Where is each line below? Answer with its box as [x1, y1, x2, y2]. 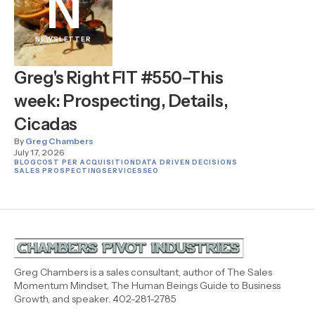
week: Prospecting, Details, [14, 91, 229, 112]
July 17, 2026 [14, 147, 65, 158]
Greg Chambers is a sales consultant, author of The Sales [14, 266, 272, 279]
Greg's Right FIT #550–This [14, 67, 224, 89]
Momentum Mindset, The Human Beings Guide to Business [14, 279, 281, 292]
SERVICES [102, 167, 143, 175]
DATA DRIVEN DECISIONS [135, 158, 238, 167]
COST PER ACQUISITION [36, 158, 136, 167]
